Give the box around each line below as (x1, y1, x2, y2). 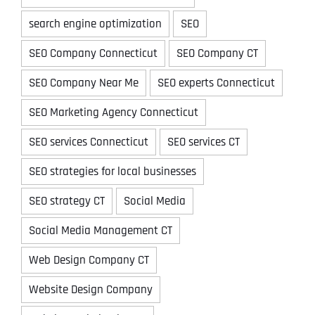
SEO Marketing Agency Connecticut (29, 104, 198, 120)
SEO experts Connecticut (157, 75, 275, 91)
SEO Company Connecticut (29, 45, 157, 61)
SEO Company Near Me (29, 75, 139, 91)
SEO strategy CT (29, 193, 105, 209)
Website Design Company (29, 281, 153, 297)
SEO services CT (167, 134, 240, 150)
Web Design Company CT (29, 252, 149, 268)
